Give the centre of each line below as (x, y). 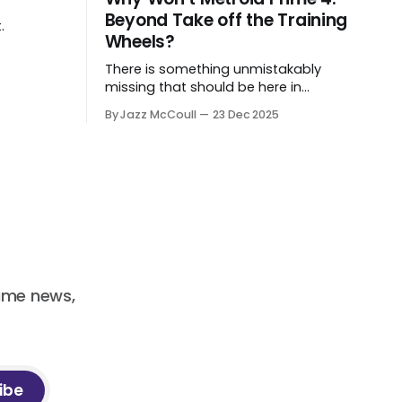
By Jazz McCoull (150, 114)
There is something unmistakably (213, 69)
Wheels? (140, 41)
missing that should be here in (203, 87)
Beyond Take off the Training (226, 20)
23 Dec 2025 (246, 114)
